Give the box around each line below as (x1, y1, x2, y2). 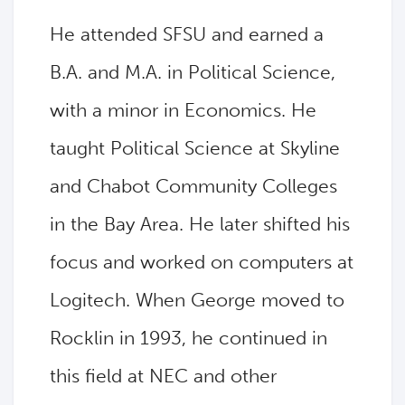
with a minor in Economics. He (50, 99, 316, 122)
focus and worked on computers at (50, 250, 353, 274)
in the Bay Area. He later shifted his (50, 212, 350, 236)
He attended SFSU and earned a (50, 23, 324, 46)
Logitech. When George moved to (50, 288, 344, 312)
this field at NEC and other (50, 364, 277, 388)
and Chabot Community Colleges (50, 174, 337, 198)
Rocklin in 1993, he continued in (50, 326, 327, 350)
